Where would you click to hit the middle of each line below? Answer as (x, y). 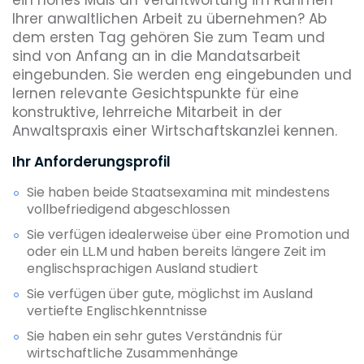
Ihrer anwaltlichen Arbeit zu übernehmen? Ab (169, 18)
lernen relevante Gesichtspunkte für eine (156, 93)
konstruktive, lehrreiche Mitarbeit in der (147, 112)
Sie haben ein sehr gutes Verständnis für (155, 336)
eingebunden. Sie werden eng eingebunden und (182, 74)
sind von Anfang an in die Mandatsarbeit (156, 56)
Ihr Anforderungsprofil (91, 161)
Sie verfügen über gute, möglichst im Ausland (170, 293)
